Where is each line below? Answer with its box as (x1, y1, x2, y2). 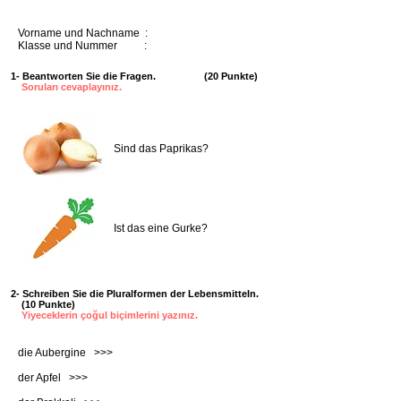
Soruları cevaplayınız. (21, 81, 122, 92)
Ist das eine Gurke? (114, 222, 208, 235)
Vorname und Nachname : (18, 27, 148, 39)
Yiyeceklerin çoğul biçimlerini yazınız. (21, 310, 198, 320)
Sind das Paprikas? (114, 142, 209, 155)
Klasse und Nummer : (18, 39, 147, 52)
